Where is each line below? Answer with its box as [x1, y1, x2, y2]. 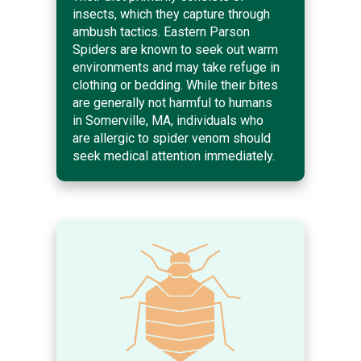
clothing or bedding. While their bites [73, 77, 278, 93]
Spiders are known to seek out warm [73, 41, 278, 57]
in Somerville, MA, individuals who [73, 112, 263, 128]
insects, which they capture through [73, 6, 270, 22]
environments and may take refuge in [73, 59, 280, 75]
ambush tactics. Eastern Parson [73, 23, 250, 39]
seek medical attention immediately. [73, 147, 275, 164]
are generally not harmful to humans [73, 94, 272, 110]
